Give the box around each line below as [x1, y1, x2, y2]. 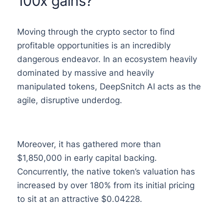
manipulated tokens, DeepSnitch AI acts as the [17, 81, 201, 91]
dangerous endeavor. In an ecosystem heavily [17, 54, 197, 64]
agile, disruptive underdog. [17, 95, 122, 105]
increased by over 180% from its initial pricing [17, 180, 195, 190]
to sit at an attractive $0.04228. [17, 194, 142, 204]
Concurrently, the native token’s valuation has [17, 166, 195, 176]
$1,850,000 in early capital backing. [17, 153, 157, 163]
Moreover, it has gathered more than [17, 139, 161, 149]
